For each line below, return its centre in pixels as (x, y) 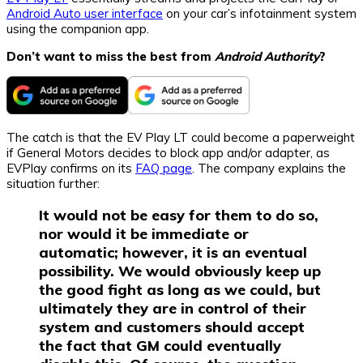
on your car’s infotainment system (260, 13)
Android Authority (267, 56)
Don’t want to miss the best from (111, 56)
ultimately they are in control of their (173, 308)
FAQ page (164, 168)
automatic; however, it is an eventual (173, 252)
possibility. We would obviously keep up (180, 271)
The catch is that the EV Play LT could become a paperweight (181, 137)
